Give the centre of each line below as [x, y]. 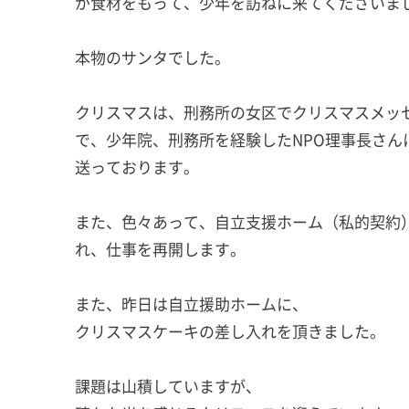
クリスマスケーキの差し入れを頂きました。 [230, 330]
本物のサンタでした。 [152, 57]
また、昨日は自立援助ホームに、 [191, 303]
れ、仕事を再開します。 [160, 248]
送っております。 [137, 166]
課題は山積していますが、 [168, 385]
